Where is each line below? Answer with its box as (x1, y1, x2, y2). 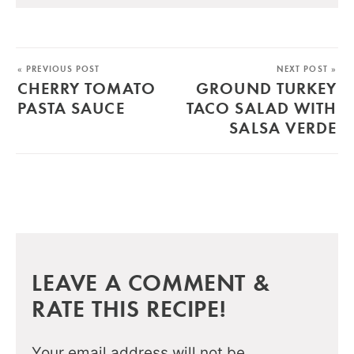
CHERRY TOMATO (17, 76, 156, 99)
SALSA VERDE (229, 115, 337, 138)
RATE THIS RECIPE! (32, 292, 227, 323)
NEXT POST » (276, 62, 337, 74)
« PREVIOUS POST (17, 62, 100, 74)
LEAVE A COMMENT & (32, 265, 270, 297)
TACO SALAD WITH (186, 96, 337, 119)
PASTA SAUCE (17, 96, 125, 119)
